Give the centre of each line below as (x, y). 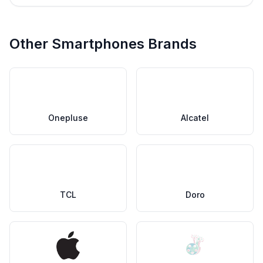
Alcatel (195, 118)
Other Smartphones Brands (103, 44)
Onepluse (68, 118)
